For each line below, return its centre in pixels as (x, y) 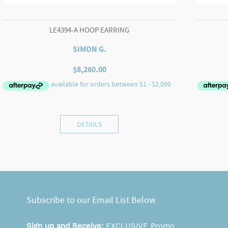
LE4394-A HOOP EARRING (90, 30)
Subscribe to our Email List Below (91, 201)
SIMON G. (89, 49)
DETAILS (90, 124)
